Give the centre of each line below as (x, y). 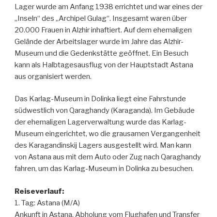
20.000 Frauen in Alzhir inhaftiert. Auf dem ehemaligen (103, 30)
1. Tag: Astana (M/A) (47, 203)
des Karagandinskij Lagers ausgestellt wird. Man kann (103, 145)
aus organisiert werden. (53, 76)
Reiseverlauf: (39, 191)
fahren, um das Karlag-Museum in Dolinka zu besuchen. (104, 169)
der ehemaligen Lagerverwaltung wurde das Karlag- (101, 122)
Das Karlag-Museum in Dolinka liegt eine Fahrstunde (100, 99)
